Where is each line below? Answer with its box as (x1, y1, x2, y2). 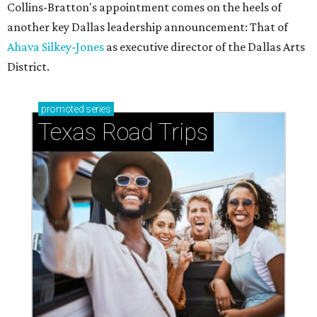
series (83, 103, 111, 115)
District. (7, 59, 50, 74)
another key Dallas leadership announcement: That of (7, 20, 288, 35)
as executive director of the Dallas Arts (104, 40, 305, 54)
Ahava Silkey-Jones (7, 40, 104, 54)
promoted (41, 103, 84, 115)
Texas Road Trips (38, 118, 208, 146)
